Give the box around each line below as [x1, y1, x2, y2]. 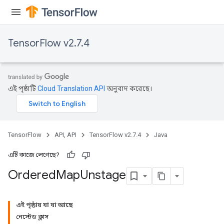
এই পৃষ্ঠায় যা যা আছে [16, 201, 73, 208]
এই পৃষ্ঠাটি [8, 84, 37, 92]
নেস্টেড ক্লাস [16, 213, 48, 220]
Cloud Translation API [37, 84, 105, 92]
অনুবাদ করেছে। [105, 84, 152, 92]
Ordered [8, 167, 56, 183]
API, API [54, 131, 76, 138]
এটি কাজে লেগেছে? [8, 151, 59, 158]
